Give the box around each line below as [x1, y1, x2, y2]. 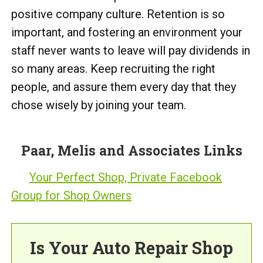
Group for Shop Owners [11, 188, 131, 203]
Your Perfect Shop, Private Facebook [29, 170, 222, 184]
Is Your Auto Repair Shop [30, 237, 233, 259]
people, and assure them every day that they [11, 80, 236, 94]
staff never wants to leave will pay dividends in [11, 43, 250, 58]
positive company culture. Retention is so [11, 7, 225, 21]
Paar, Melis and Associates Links [21, 141, 242, 159]
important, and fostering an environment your [11, 25, 242, 39]
